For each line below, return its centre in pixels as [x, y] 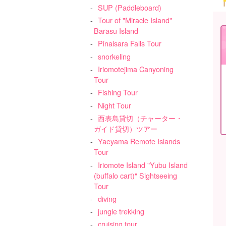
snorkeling [114, 56]
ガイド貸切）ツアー [126, 128]
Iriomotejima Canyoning [135, 69]
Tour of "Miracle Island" [135, 20]
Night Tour [114, 105]
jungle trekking [121, 211]
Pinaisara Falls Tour [129, 43]
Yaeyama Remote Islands [139, 141]
